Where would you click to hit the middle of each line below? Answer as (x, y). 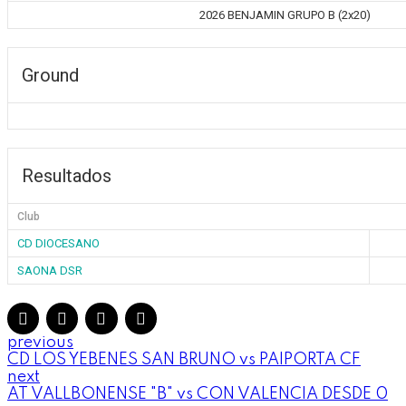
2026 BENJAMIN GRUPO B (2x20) (285, 14)
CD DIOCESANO (58, 243)
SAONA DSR (50, 270)
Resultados (67, 175)
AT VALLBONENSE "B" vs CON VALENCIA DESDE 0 (198, 394)
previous (40, 342)
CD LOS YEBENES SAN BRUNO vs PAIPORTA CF (184, 359)
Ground (50, 75)
